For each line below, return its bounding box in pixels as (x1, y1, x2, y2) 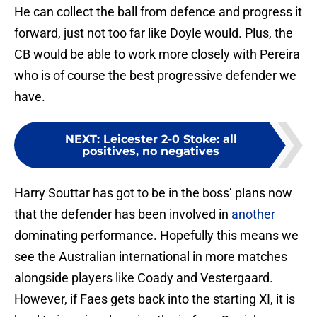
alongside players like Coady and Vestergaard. (14, 270, 273, 286)
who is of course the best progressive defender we (14, 68, 296, 83)
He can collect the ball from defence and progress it (14, 4, 302, 20)
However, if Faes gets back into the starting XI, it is (14, 292, 295, 307)
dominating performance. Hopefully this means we (14, 228, 299, 243)
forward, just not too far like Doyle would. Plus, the (14, 25, 293, 41)
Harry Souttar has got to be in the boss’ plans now (14, 185, 292, 201)
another (231, 207, 275, 222)
